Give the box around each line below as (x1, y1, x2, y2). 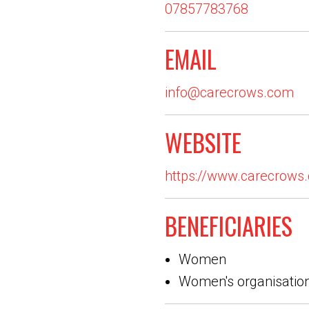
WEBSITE (165, 124, 241, 160)
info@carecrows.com (165, 84, 294, 101)
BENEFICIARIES (165, 208, 292, 243)
